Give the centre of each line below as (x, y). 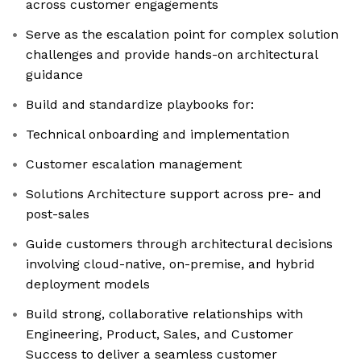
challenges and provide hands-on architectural (172, 55)
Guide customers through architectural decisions (179, 244)
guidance (54, 75)
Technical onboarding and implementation (158, 135)
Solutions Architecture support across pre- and (174, 194)
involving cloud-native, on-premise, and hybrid (170, 264)
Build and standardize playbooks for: (140, 105)
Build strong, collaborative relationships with (164, 314)
